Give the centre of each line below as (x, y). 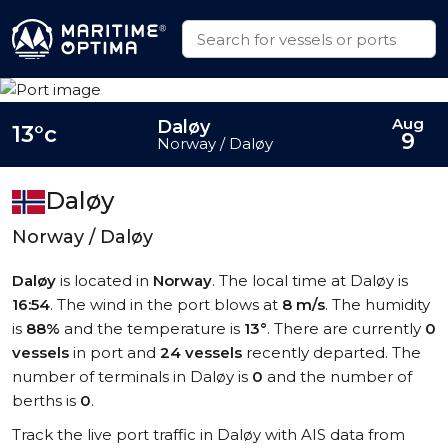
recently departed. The (331, 352)
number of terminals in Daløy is (132, 376)
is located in (104, 280)
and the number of (337, 376)
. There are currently (346, 328)
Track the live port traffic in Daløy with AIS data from (208, 434)
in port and (114, 352)
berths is (46, 400)
